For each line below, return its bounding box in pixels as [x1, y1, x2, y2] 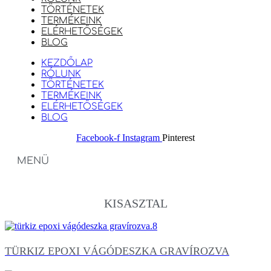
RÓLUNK [41, 69, 81, 79]
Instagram [122, 132, 160, 143]
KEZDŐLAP [41, 58, 93, 68]
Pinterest [162, 132, 195, 143]
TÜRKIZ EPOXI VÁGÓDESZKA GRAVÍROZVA [5, 244, 229, 257]
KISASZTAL [103, 197, 168, 210]
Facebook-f [76, 132, 120, 143]
